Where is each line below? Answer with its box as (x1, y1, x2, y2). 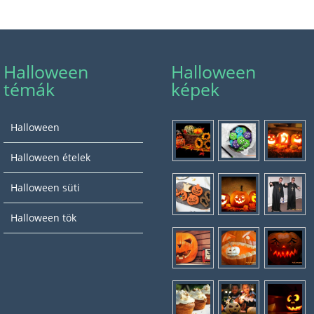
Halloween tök (11, 211, 76, 225)
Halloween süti (11, 181, 80, 195)
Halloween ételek (11, 151, 90, 165)
